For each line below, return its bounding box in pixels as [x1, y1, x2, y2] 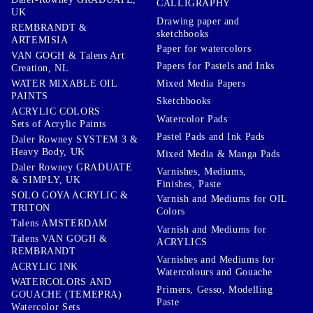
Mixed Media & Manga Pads [156, 148, 281, 159]
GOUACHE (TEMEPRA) [11, 289, 122, 300]
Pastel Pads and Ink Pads [156, 131, 265, 142]
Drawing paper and [156, 15, 240, 27]
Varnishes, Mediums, [156, 166, 247, 177]
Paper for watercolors [156, 43, 252, 54]
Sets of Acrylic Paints [11, 118, 106, 129]
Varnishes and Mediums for [156, 254, 275, 265]
